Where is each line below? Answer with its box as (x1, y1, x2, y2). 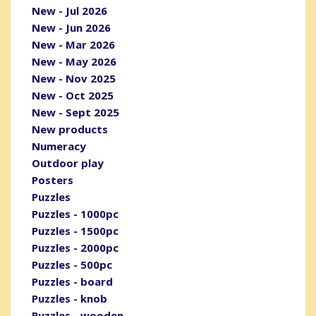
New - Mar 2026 (32, 37, 115, 52)
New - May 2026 (32, 54, 116, 69)
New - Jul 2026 (32, 4, 107, 18)
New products (32, 122, 108, 137)
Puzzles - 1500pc (32, 224, 119, 238)
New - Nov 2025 (32, 71, 116, 86)
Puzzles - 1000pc (32, 207, 119, 221)
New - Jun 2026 (32, 20, 111, 35)
